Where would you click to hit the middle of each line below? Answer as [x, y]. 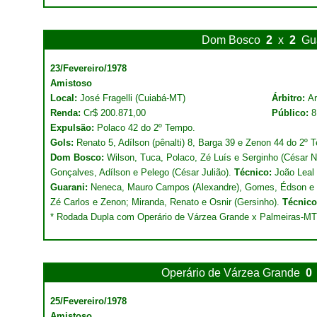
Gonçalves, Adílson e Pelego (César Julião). [142, 172]
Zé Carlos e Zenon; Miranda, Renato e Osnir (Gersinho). [166, 202]
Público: [292, 113]
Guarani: [70, 187]
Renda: [67, 113]
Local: [65, 98]
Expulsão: [74, 128]
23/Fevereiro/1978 [88, 68]
